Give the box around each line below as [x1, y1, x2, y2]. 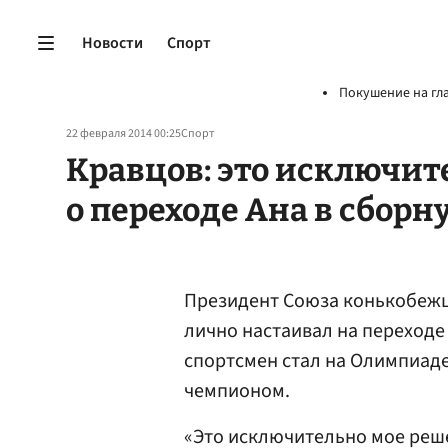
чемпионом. [184, 377, 290, 405]
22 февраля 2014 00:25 [66, 125, 181, 142]
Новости [82, 31, 143, 54]
